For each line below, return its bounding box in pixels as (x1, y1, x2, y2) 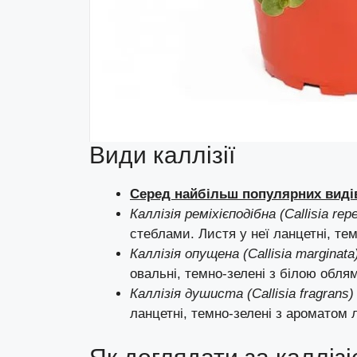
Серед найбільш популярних (130, 186, 325, 202)
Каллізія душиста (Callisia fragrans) (130, 286, 354, 302)
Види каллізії (89, 142, 235, 169)
